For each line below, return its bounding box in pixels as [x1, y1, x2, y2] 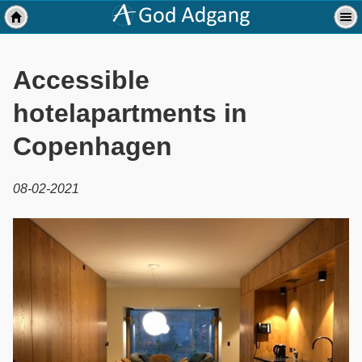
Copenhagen [13, 132, 172, 162]
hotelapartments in [13, 99, 247, 128]
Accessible [13, 65, 149, 95]
